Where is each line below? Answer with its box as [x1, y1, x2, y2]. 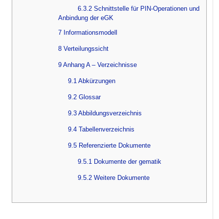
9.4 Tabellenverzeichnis [68, 125, 134, 133]
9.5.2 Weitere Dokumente [78, 174, 150, 181]
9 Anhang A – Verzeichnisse [58, 61, 137, 68]
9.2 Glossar [68, 93, 101, 101]
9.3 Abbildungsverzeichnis [68, 109, 142, 117]
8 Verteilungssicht [58, 44, 109, 52]
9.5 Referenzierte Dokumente [68, 141, 151, 149]
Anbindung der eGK [58, 14, 113, 22]
